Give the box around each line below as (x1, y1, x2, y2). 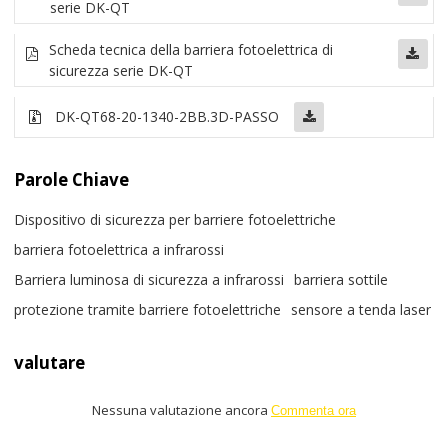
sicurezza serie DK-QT (48, 60, 193, 80)
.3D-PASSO (207, 107, 280, 127)
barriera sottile (294, 270, 389, 290)
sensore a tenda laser (291, 300, 432, 320)
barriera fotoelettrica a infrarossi (14, 240, 225, 260)
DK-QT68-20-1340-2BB (55, 107, 208, 127)
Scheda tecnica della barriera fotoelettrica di (48, 39, 333, 59)
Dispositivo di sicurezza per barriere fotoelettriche (14, 210, 337, 230)
